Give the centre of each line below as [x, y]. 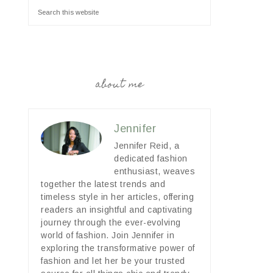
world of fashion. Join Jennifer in [108, 235]
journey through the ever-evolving [111, 222]
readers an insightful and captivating [117, 210]
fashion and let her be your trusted [113, 261]
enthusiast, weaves [154, 171]
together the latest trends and [103, 184]
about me [119, 85]
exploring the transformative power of [118, 248]
